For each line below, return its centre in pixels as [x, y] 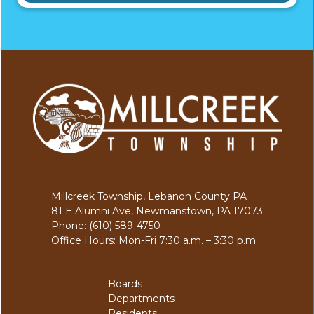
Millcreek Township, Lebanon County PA [149, 196]
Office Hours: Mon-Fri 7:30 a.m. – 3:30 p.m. [155, 240]
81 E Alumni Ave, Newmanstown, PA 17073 [157, 211]
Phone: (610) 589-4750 [106, 225]
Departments [141, 298]
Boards [125, 284]
